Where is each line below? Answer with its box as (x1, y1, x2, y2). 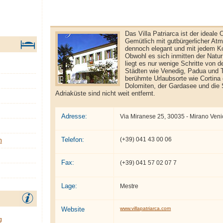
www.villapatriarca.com (120, 206, 171, 212)
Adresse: (61, 112, 87, 120)
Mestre (120, 182, 139, 190)
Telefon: (61, 135, 84, 143)
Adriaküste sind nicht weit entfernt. (55, 89, 155, 97)
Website (61, 205, 85, 213)
